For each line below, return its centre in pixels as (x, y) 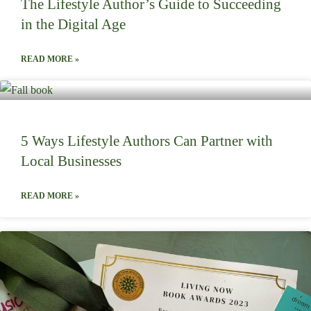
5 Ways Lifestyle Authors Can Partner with (147, 141)
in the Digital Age (73, 24)
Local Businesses (71, 161)
